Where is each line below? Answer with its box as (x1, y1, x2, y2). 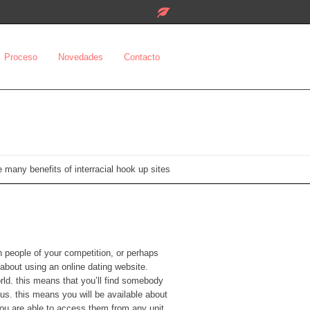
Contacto (124, 51, 160, 62)
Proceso (4, 51, 37, 62)
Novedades (58, 51, 103, 62)
